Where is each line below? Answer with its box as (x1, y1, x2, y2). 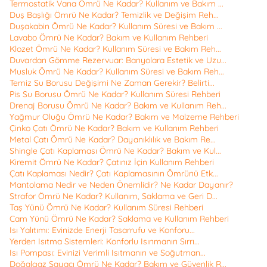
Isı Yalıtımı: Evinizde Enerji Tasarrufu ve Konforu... (10, 225, 195, 236)
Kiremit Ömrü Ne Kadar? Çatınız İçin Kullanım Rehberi (10, 157, 214, 168)
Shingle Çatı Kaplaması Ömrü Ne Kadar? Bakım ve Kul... (10, 145, 221, 157)
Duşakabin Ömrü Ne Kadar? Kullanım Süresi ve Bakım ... (10, 21, 222, 32)
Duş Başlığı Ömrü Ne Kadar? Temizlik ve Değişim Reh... (10, 10, 219, 21)
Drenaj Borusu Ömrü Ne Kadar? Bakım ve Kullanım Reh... (10, 100, 226, 111)
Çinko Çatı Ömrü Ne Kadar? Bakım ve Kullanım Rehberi (10, 123, 219, 134)
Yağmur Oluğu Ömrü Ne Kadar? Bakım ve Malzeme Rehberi (10, 111, 239, 123)
